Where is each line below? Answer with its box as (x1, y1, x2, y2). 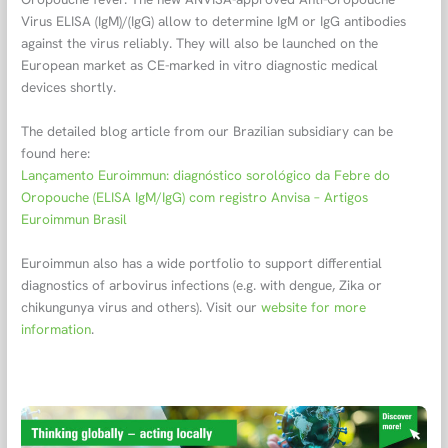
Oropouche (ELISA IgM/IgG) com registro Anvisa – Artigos (21, 188, 369, 207)
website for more (261, 297, 367, 316)
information (21, 319, 92, 338)
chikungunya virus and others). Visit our (21, 297, 262, 316)
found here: (21, 144, 91, 163)
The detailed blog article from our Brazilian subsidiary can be (21, 122, 394, 141)
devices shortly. (21, 78, 117, 97)
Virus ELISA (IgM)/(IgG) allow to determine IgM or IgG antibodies (21, 12, 407, 31)
